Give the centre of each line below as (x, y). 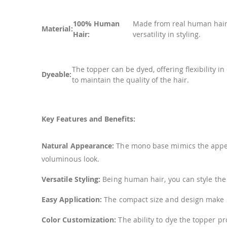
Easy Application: (72, 200)
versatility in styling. (166, 34)
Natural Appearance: (78, 146)
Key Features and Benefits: (88, 119)
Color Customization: (79, 220)
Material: (57, 29)
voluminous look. (71, 159)
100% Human (96, 24)
